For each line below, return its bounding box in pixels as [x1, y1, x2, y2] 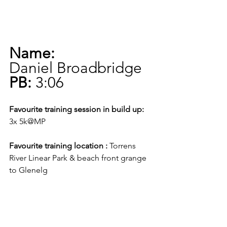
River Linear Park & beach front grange [9, 153, 148, 163]
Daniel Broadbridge [9, 59, 142, 78]
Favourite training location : [9, 141, 107, 151]
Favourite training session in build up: [9, 104, 144, 115]
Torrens [107, 141, 138, 151]
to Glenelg [9, 165, 54, 175]
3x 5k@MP [9, 117, 56, 127]
